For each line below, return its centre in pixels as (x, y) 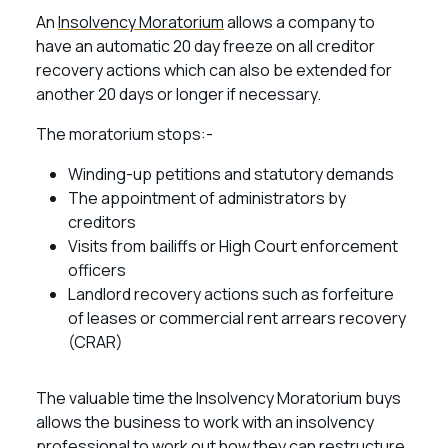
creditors (102, 222)
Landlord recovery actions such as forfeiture (231, 294)
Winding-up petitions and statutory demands (231, 174)
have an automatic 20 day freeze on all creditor (205, 46)
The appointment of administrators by (207, 198)
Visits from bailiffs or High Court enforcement (233, 246)
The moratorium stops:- (124, 134)
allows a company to (299, 22)
